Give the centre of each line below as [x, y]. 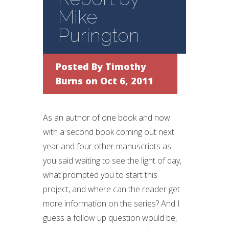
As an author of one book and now [107, 118]
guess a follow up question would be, [110, 218]
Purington [99, 35]
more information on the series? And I [111, 203]
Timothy [126, 66]
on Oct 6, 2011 [118, 81]
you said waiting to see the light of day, [112, 161]
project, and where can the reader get [111, 189]
